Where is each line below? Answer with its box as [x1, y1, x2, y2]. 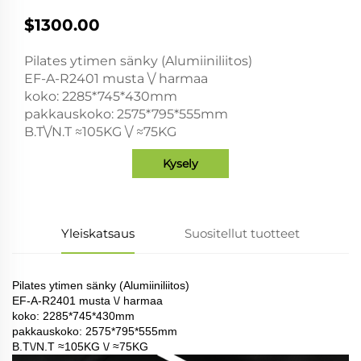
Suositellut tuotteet [184, 225, 300, 241]
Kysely [163, 156, 198, 171]
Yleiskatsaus [61, 225, 135, 241]
